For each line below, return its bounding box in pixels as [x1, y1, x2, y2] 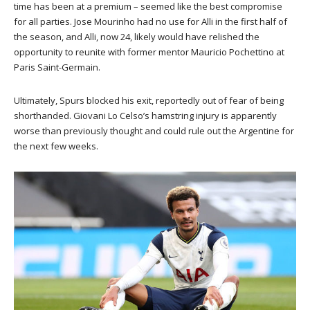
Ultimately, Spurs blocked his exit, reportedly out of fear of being [14, 93, 284, 107]
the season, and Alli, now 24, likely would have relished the [14, 30, 259, 43]
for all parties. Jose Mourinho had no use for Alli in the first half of [14, 15, 287, 28]
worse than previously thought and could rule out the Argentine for [14, 124, 294, 137]
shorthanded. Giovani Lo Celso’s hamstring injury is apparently [14, 109, 277, 122]
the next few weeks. [14, 139, 98, 152]
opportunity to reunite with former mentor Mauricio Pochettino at [14, 45, 284, 58]
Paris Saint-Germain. [14, 60, 100, 73]
